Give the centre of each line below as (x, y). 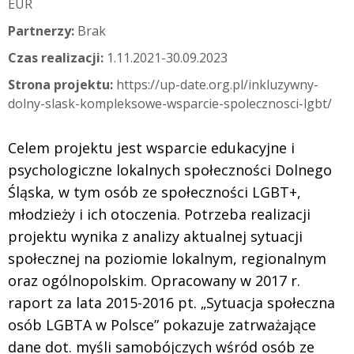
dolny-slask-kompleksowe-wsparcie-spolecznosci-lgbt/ (170, 104)
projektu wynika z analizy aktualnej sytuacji (155, 237)
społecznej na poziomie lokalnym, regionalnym (167, 259)
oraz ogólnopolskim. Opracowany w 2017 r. (154, 281)
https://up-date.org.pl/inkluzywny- (216, 85)
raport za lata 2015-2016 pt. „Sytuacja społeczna (171, 303)
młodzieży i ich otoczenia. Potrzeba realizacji (159, 215)
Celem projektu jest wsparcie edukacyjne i (151, 148)
